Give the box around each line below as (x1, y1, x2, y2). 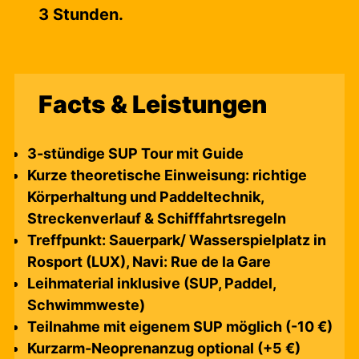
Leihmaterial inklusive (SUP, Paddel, (27, 275, 276, 292)
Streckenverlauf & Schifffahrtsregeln (27, 210, 286, 227)
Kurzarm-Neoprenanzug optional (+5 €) (27, 340, 301, 357)
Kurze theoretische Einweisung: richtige (27, 167, 307, 184)
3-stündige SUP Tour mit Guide (27, 145, 247, 162)
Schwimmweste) (27, 296, 145, 313)
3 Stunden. (38, 5, 123, 24)
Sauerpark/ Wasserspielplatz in (109, 232, 326, 248)
